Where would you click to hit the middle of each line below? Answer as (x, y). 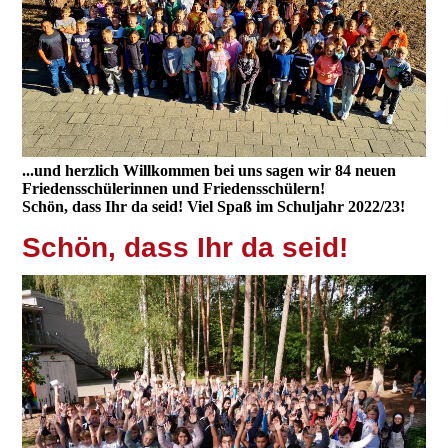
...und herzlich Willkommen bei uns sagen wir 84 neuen (209, 170)
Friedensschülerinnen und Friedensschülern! (174, 188)
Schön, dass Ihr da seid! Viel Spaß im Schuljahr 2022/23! (214, 206)
